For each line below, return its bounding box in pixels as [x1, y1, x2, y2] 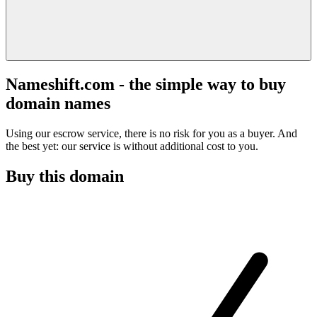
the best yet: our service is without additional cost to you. [6, 139, 258, 152]
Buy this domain [6, 166, 124, 185]
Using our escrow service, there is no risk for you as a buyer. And [6, 127, 297, 139]
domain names [6, 93, 110, 113]
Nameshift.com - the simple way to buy [6, 74, 286, 93]
